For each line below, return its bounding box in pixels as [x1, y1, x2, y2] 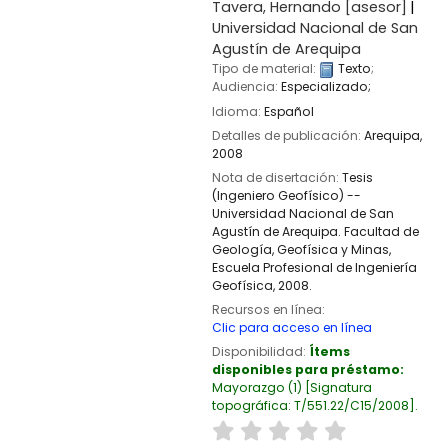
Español [263, 102, 314, 120]
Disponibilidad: [211, 342, 309, 360]
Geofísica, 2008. [211, 276, 312, 294]
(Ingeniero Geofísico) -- [211, 186, 361, 204]
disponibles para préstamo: [211, 360, 404, 378]
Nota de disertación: [211, 168, 342, 186]
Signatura [309, 378, 372, 396]
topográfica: [211, 396, 294, 414]
